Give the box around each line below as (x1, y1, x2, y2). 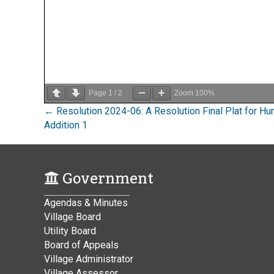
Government (59, 163, 154, 194)
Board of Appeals (44, 239, 119, 251)
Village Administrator (44, 253, 133, 265)
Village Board (44, 210, 101, 223)
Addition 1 (44, 119, 87, 131)
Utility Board (44, 224, 96, 237)
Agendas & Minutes (44, 196, 128, 209)
